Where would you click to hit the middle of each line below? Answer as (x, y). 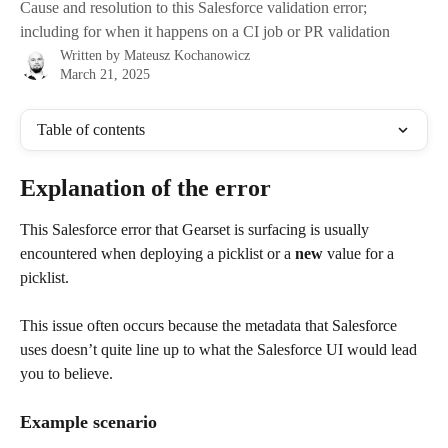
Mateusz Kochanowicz (187, 55)
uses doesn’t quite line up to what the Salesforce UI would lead (220, 349)
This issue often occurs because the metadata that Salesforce (210, 325)
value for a (360, 253)
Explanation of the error (145, 188)
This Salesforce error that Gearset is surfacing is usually (196, 229)
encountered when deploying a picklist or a (157, 253)
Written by (92, 55)
